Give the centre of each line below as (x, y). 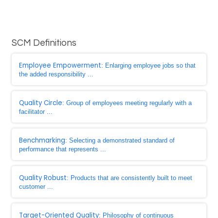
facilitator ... (36, 112)
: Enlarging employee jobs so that (148, 65)
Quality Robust (43, 178)
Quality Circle (41, 103)
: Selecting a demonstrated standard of (120, 140)
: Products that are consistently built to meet (129, 178)
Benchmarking (42, 140)
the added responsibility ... (56, 74)
